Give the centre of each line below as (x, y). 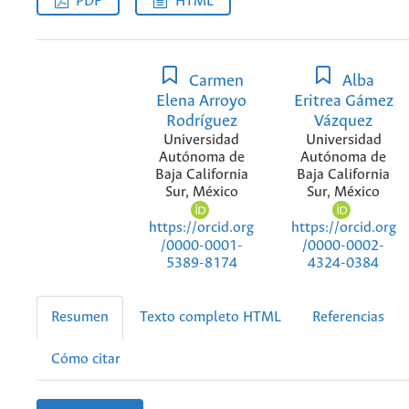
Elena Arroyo (202, 102)
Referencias (348, 317)
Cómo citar (86, 359)
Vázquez (344, 122)
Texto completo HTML (210, 317)
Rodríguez (201, 122)
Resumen (80, 317)
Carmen (215, 82)
